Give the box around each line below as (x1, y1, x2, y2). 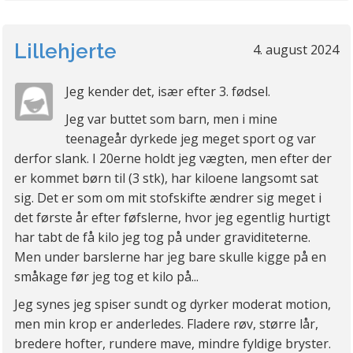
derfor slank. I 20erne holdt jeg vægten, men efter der (14, 150, 332, 168)
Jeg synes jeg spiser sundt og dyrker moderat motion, (14, 295, 331, 314)
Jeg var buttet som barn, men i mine (65, 110, 277, 128)
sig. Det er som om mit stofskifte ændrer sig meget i (14, 189, 321, 207)
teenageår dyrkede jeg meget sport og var (65, 130, 316, 148)
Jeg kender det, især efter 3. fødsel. (65, 83, 270, 101)
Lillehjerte (14, 39, 117, 64)
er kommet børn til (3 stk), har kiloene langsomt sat (14, 169, 318, 188)
